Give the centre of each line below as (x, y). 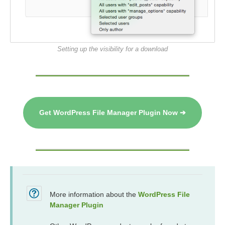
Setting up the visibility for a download (113, 49)
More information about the (94, 195)
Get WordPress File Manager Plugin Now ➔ (113, 113)
